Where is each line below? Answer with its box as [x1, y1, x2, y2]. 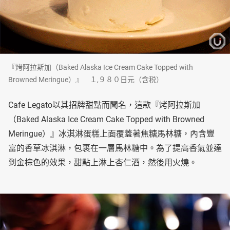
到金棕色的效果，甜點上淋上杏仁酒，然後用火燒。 [8, 158, 197, 167]
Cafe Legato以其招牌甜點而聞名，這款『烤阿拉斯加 [8, 100, 200, 110]
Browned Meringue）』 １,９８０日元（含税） [8, 75, 163, 84]
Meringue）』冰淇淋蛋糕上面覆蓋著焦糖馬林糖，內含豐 [8, 129, 215, 139]
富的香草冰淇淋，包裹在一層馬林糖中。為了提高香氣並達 [8, 143, 222, 153]
